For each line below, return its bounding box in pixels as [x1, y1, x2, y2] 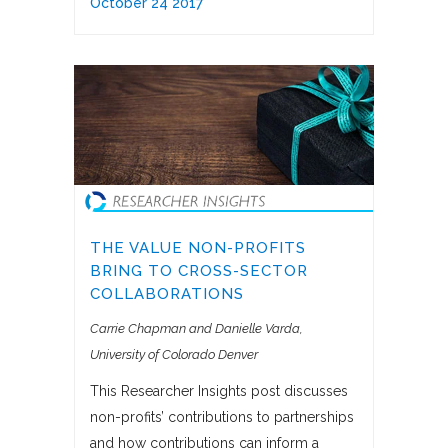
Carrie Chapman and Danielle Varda [90, 321, 300, 337]
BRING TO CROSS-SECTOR [90, 262, 308, 281]
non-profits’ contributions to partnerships [90, 409, 354, 426]
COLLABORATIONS [90, 285, 244, 304]
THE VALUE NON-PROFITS [90, 239, 306, 258]
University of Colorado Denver [90, 347, 258, 363]
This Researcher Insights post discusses [90, 383, 348, 400]
